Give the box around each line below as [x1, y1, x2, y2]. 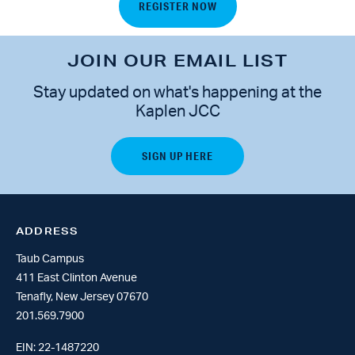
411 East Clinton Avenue [16, 273, 137, 284]
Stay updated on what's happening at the [33, 85, 322, 101]
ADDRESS [16, 224, 79, 238]
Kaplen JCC [135, 104, 220, 120]
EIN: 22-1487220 [16, 342, 99, 353]
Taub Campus [16, 254, 84, 265]
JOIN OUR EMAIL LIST [67, 51, 288, 71]
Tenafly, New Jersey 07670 [16, 292, 148, 303]
